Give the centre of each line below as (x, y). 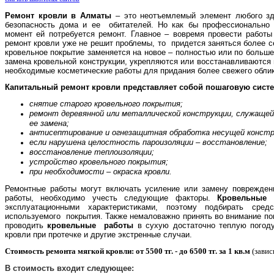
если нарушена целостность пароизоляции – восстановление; (148, 142)
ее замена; (50, 123)
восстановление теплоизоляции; (92, 152)
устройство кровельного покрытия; (100, 161)
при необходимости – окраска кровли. (101, 171)
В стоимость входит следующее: (69, 268)
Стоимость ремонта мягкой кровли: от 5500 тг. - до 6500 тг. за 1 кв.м (128, 251)
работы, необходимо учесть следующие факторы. (111, 198)
